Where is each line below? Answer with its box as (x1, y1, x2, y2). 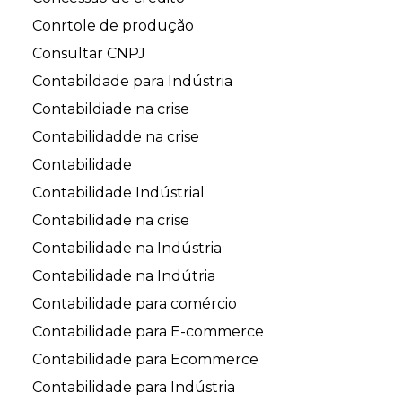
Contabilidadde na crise (32, 128, 199, 146)
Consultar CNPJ (32, 45, 145, 63)
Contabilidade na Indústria (32, 240, 222, 258)
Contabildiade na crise (32, 100, 189, 118)
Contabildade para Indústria (32, 73, 232, 91)
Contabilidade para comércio (32, 295, 237, 313)
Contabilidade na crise (32, 212, 189, 230)
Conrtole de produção (32, 17, 194, 35)
